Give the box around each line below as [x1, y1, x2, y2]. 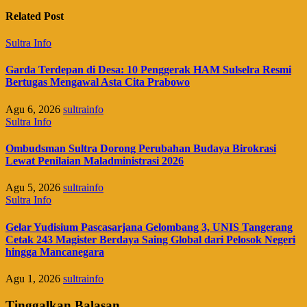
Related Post [5, 10, 64, 22]
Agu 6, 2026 [5, 103, 63, 115]
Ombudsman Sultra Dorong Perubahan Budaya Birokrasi [5, 143, 276, 154]
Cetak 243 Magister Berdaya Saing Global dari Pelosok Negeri [5, 233, 295, 245]
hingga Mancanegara [5, 245, 104, 258]
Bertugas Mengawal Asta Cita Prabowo [5, 76, 190, 88]
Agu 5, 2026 [5, 182, 63, 194]
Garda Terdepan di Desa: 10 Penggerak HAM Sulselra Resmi [5, 64, 291, 76]
